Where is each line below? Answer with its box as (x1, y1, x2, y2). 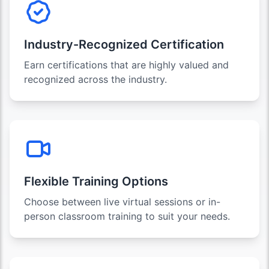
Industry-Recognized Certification (24, 37, 224, 52)
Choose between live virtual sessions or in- (24, 196, 220, 208)
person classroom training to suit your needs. (24, 210, 230, 223)
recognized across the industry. (24, 73, 167, 86)
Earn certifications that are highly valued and (24, 59, 229, 71)
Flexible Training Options (24, 174, 168, 189)
